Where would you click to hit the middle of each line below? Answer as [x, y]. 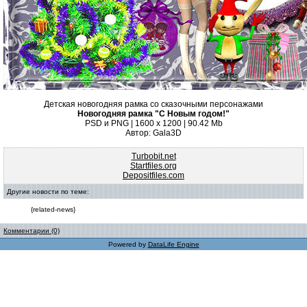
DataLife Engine [173, 244]
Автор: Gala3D [153, 133]
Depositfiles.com [153, 175]
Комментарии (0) [32, 231]
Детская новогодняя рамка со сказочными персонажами [153, 104]
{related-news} [53, 209]
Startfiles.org [153, 166]
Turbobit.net [153, 156]
